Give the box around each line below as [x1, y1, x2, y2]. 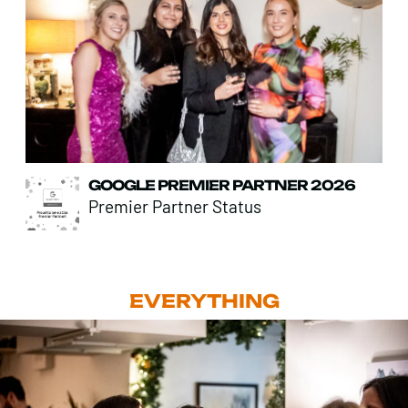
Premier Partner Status [88, 195, 261, 217]
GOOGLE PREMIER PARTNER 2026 [88, 176, 355, 194]
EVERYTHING [128, 289, 280, 312]
